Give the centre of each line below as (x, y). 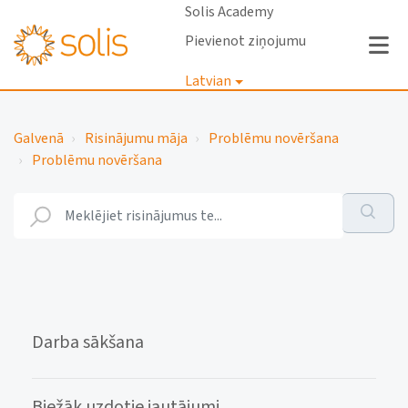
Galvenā (39, 138)
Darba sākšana (88, 342)
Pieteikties (208, 128)
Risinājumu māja (136, 138)
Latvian (208, 81)
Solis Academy (229, 12)
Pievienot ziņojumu (245, 41)
